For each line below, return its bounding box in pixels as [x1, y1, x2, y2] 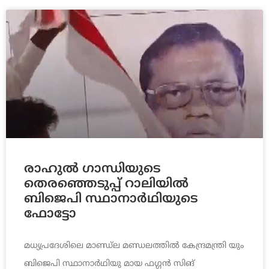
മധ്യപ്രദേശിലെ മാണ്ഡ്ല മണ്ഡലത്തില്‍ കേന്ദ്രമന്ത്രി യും [24, 241, 244, 252]
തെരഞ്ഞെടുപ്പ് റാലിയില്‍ [24, 177, 189, 193]
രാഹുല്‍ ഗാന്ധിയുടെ [24, 162, 160, 178]
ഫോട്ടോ [24, 207, 76, 223]
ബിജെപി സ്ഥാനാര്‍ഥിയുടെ [24, 192, 198, 208]
